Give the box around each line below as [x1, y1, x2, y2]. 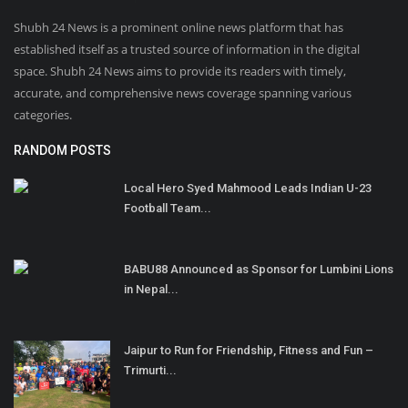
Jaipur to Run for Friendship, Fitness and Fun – [124, 343, 373, 357]
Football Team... [124, 201, 211, 215]
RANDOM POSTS [14, 143, 111, 158]
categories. [14, 107, 72, 123]
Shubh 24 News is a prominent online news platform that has [14, 19, 343, 36]
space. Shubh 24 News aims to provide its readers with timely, [14, 63, 346, 79]
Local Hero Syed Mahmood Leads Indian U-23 [124, 181, 372, 195]
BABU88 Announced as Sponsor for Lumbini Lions [124, 262, 393, 276]
